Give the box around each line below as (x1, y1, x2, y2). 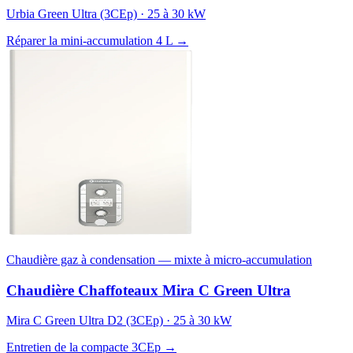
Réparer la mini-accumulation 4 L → (6, 33, 188, 47)
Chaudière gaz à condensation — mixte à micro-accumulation (6, 252, 312, 266)
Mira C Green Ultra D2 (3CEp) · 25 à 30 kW (6, 314, 232, 328)
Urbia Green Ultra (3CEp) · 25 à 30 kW (6, 6, 206, 20)
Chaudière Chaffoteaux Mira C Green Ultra (6, 281, 291, 299)
